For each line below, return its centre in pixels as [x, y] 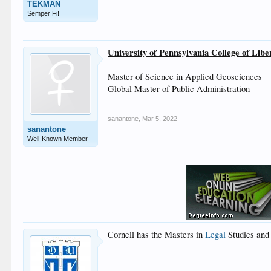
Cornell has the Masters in [157, 234]
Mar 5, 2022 [160, 119]
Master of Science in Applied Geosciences [185, 77]
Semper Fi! [44, 13]
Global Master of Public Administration [179, 89]
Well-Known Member [58, 139]
